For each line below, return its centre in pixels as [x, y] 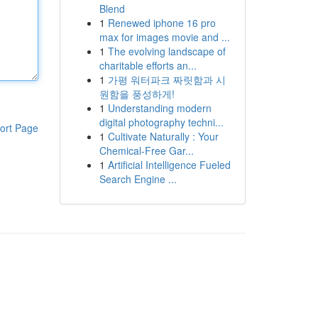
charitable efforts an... [148, 65]
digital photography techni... [161, 122]
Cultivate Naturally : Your [163, 136]
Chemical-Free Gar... [146, 150]
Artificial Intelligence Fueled [169, 165]
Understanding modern [159, 108]
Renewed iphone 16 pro [161, 23]
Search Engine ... [138, 179]
